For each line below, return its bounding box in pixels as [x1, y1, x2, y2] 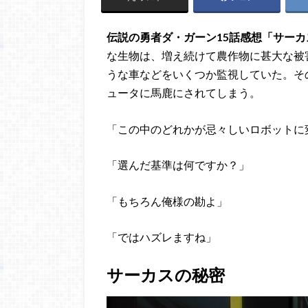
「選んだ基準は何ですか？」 [107, 158, 250, 172]
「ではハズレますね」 [107, 230, 217, 244]
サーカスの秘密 [107, 264, 225, 285]
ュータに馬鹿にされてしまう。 [107, 85, 261, 99]
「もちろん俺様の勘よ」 [107, 194, 228, 208]
